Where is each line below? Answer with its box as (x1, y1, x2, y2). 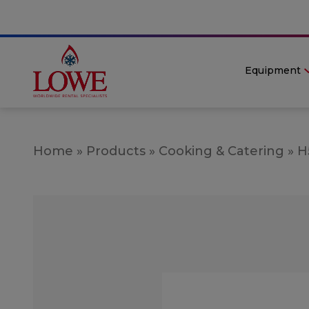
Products (86, 143, 146, 159)
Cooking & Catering (159, 143, 284, 159)
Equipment (244, 63, 301, 77)
